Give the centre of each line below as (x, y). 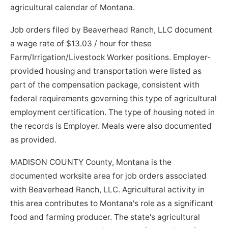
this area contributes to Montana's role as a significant (112, 204)
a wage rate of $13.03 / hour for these (81, 44)
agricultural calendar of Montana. (73, 8)
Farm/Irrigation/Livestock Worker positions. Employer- (111, 58)
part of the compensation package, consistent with (105, 85)
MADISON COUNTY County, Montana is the (91, 162)
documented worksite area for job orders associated (109, 176)
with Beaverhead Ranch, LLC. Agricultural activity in (108, 190)
